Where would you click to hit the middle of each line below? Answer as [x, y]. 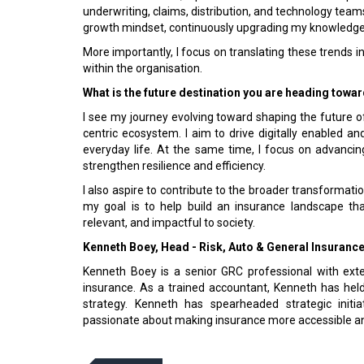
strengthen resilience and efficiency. [174, 166]
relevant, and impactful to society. [169, 223]
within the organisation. [143, 68]
